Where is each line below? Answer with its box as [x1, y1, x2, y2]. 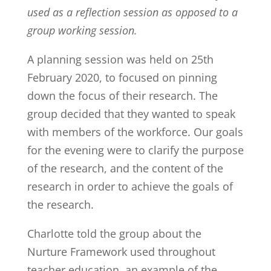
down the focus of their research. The [27, 88, 218, 103]
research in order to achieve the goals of [27, 179, 233, 194]
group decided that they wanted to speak [27, 106, 235, 121]
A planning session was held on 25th [27, 52, 214, 67]
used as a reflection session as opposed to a [27, 5, 238, 19]
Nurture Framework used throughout [27, 244, 215, 259]
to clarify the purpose [134, 143, 244, 157]
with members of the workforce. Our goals [27, 125, 243, 139]
